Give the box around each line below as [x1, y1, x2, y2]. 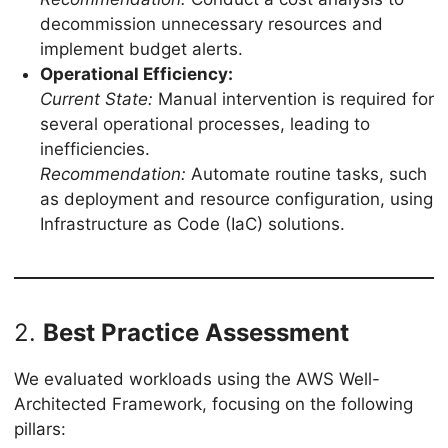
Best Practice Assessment [43, 317, 349, 347]
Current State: [39, 88, 153, 109]
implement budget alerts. [39, 38, 243, 59]
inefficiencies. [39, 138, 150, 159]
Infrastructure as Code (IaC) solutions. [39, 213, 345, 234]
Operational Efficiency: [39, 63, 233, 84]
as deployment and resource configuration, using [39, 188, 433, 209]
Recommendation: [39, 163, 186, 184]
